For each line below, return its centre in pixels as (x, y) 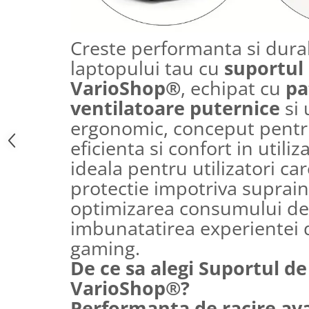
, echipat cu (233, 88)
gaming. (105, 248)
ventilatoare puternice (175, 108)
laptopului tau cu (147, 68)
